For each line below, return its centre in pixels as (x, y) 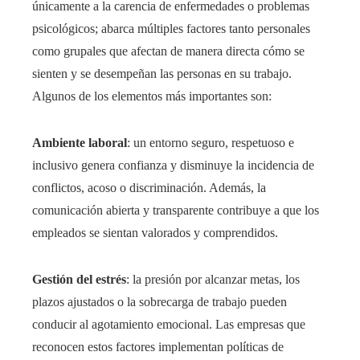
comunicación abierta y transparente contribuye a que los (176, 211)
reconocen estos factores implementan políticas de (158, 347)
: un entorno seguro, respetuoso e (211, 143)
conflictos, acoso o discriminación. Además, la (149, 188)
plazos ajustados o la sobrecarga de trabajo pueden (160, 302)
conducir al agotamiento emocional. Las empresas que (169, 325)
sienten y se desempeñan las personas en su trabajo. (162, 74)
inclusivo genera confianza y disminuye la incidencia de (173, 166)
